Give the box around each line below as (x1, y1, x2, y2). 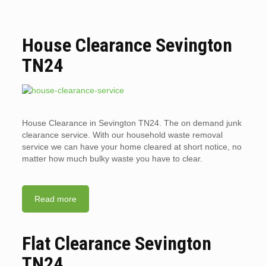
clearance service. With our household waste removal (21, 130, 223, 140)
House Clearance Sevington (21, 34, 232, 56)
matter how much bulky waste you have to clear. (21, 154, 202, 163)
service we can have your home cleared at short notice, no (21, 142, 242, 151)
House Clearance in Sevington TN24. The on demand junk (21, 118, 242, 128)
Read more (34, 194, 77, 204)
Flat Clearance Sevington (21, 232, 211, 255)
